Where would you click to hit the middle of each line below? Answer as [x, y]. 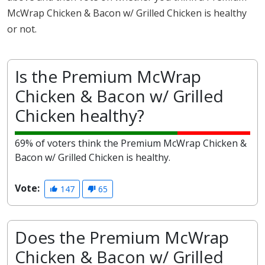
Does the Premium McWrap [122, 237]
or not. [22, 29]
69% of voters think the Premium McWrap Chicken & [131, 143]
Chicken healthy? [80, 115]
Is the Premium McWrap [108, 76]
